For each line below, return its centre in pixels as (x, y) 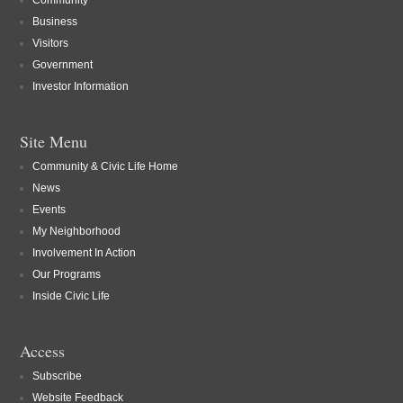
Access (42, 351)
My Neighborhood (76, 231)
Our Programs (67, 274)
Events (49, 210)
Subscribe (57, 376)
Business (55, 22)
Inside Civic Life (71, 296)
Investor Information (81, 86)
